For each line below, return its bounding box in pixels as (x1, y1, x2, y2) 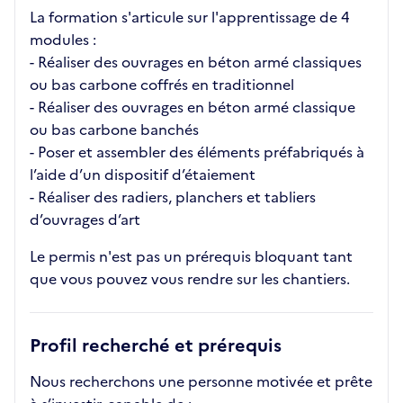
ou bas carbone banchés (30, 119, 199, 141)
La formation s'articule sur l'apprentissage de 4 (30, 6, 350, 29)
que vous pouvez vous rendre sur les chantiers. (30, 268, 350, 291)
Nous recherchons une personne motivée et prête (30, 371, 372, 393)
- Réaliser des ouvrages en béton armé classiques (30, 51, 362, 74)
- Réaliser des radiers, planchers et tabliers (30, 186, 316, 209)
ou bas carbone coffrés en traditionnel (30, 74, 294, 96)
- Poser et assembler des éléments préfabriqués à (30, 141, 364, 164)
